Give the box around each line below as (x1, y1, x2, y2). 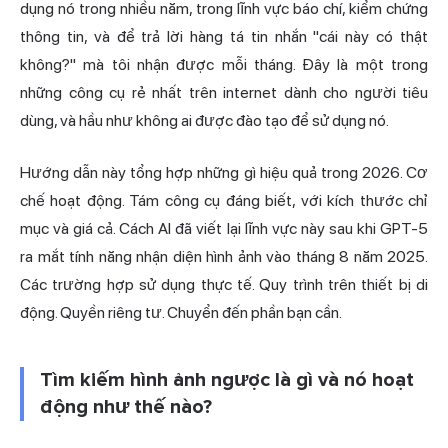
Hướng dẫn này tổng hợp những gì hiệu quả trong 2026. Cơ (20, 162, 428, 182)
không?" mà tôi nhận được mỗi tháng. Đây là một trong (20, 54, 428, 74)
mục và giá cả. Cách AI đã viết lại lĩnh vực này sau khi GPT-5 (20, 218, 428, 238)
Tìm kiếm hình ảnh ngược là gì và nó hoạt (40, 367, 414, 392)
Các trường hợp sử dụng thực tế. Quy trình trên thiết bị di (20, 274, 428, 294)
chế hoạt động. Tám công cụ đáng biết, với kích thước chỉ (20, 190, 428, 210)
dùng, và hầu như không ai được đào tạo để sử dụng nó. (20, 110, 389, 130)
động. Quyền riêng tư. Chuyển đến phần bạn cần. (20, 302, 342, 322)
